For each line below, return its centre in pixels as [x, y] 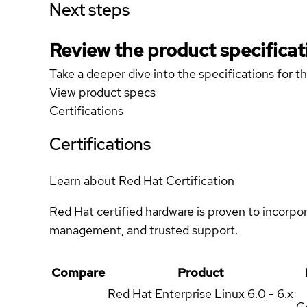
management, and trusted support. [144, 230]
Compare [78, 272]
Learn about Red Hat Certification [142, 180]
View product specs [102, 92]
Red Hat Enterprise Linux [176, 293]
